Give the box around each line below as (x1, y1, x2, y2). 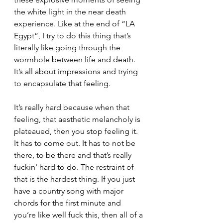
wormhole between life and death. (14, 54, 137, 64)
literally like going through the (14, 42, 122, 52)
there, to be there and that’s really (14, 150, 133, 160)
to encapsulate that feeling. (14, 78, 112, 88)
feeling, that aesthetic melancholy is (14, 114, 142, 124)
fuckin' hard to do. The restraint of (14, 162, 136, 172)
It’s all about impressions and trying (14, 66, 140, 76)
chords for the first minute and (14, 198, 123, 208)
